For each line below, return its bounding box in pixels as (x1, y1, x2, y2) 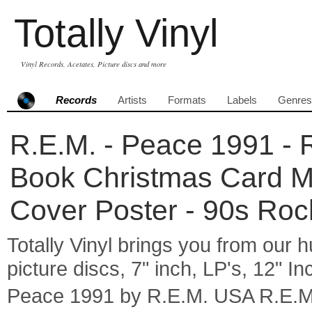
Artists (118, 95, 147, 106)
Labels (227, 95, 257, 106)
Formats (168, 95, 206, 106)
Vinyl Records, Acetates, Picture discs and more (21, 59, 166, 69)
